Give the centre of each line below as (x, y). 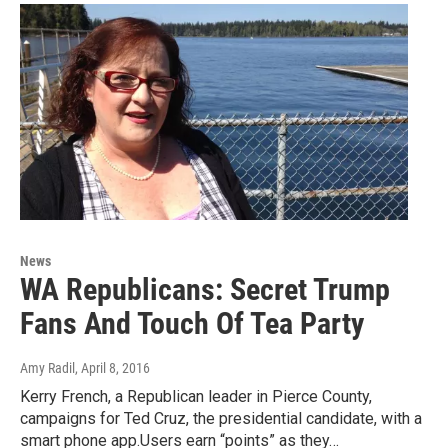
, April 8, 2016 (112, 367)
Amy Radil (47, 367)
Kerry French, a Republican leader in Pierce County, (196, 396)
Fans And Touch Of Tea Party (192, 323)
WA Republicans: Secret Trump (205, 289)
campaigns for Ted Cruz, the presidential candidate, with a (221, 418)
